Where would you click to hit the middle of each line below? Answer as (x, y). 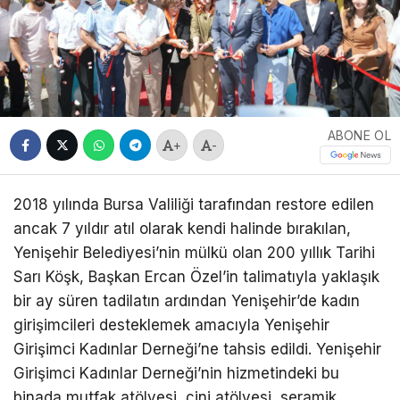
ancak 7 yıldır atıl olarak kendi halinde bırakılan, (182, 228)
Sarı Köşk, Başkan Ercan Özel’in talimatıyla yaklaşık (196, 276)
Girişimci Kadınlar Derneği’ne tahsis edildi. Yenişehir (197, 349)
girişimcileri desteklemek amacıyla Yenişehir (171, 325)
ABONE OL (359, 135)
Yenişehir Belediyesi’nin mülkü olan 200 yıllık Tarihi (194, 252)
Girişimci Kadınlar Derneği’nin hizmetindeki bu (176, 373)
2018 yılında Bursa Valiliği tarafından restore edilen (194, 204)
